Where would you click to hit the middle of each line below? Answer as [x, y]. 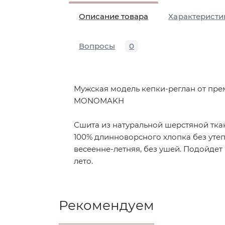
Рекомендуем [106, 205]
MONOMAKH [99, 101]
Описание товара [114, 16]
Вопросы [97, 46]
